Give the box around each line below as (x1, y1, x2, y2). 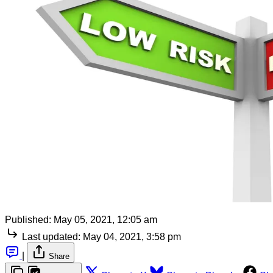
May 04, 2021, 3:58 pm (83, 231, 181, 242)
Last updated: (22, 231, 80, 242)
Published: (5, 214, 51, 225)
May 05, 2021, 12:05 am (54, 214, 157, 225)
